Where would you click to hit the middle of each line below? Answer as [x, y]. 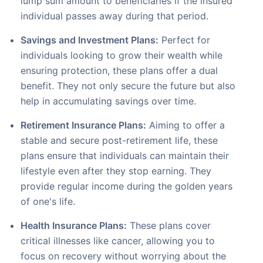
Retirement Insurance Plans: [83, 125]
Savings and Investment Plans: [90, 40]
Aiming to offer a [186, 125]
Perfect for [184, 40]
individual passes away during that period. [114, 16]
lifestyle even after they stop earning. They [116, 171]
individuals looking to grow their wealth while [122, 55]
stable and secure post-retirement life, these [119, 140]
